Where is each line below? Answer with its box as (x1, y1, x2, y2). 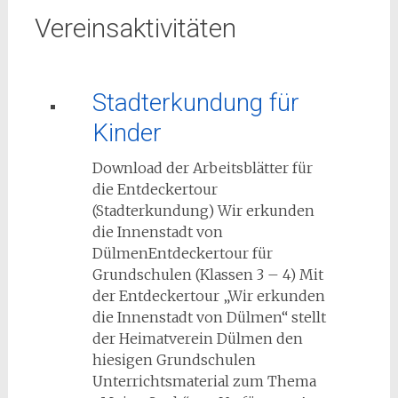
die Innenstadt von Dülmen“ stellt (92, 308, 326, 326)
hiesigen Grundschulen (92, 351, 256, 369)
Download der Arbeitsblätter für (92, 159, 313, 177)
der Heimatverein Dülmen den (92, 330, 303, 347)
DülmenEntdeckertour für (92, 244, 273, 262)
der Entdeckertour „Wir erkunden (92, 287, 325, 305)
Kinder (92, 118, 162, 147)
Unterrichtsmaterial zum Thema (92, 372, 316, 390)
